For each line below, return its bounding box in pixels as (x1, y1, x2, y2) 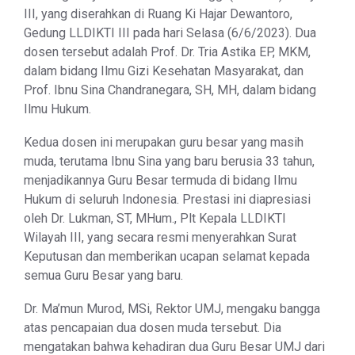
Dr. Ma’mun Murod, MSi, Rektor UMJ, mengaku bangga (24, 301, 320, 317)
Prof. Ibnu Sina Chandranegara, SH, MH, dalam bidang (24, 82, 316, 98)
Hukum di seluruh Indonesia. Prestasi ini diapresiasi (24, 192, 311, 208)
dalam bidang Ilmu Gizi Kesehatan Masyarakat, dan (24, 63, 303, 79)
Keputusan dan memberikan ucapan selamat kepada (24, 249, 310, 265)
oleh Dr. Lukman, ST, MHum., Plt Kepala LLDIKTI (24, 211, 286, 227)
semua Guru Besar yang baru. (24, 268, 183, 284)
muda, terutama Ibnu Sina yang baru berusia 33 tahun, (24, 154, 315, 170)
